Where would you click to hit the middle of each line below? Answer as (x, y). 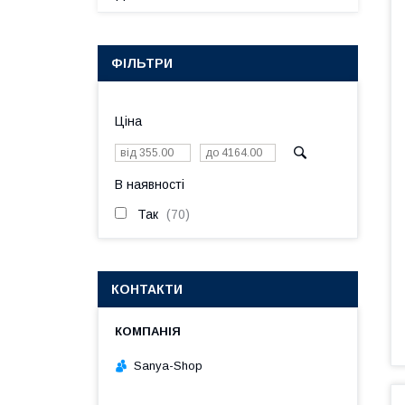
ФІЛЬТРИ (142, 63)
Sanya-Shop (168, 365)
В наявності (150, 184)
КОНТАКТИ (147, 289)
